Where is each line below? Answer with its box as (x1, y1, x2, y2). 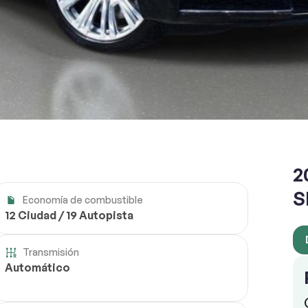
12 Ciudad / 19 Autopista (5, 208, 134, 223)
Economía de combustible (23, 194, 144, 206)
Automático (5, 261, 71, 275)
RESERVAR (210, 3, 267, 17)
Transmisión (23, 246, 80, 258)
